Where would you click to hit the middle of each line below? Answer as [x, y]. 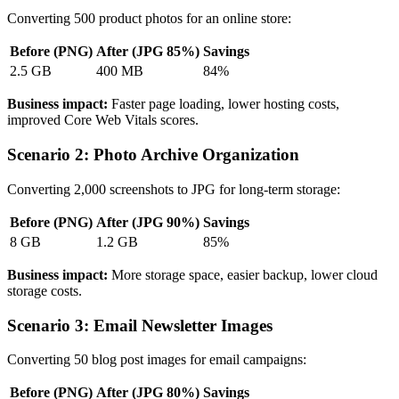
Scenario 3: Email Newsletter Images [140, 325]
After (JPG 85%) [148, 52]
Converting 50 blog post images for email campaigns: [157, 360]
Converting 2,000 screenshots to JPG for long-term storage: [174, 189]
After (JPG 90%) [148, 222]
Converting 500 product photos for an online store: [149, 19]
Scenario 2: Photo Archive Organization [153, 155]
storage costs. [45, 290]
